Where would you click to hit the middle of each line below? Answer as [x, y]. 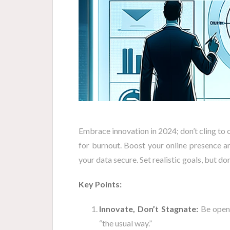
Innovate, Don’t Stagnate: [149, 208]
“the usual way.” [126, 223]
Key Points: [100, 184]
